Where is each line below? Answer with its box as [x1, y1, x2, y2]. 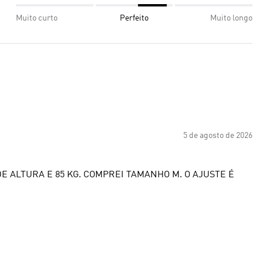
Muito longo [210, 14, 252, 22]
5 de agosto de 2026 [183, 131, 252, 140]
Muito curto [16, 14, 58, 22]
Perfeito [119, 14, 149, 22]
